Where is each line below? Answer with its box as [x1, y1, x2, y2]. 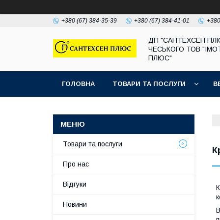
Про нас [63, 160, 89, 168]
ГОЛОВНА [62, 80, 95, 87]
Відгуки [63, 180, 86, 188]
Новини [63, 200, 87, 208]
